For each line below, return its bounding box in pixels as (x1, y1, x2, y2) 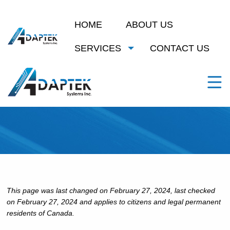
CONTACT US (149, 43, 209, 53)
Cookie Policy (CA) (6, 75, 222, 104)
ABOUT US (125, 20, 173, 30)
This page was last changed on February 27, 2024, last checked (6, 186, 215, 195)
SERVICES (74, 43, 121, 53)
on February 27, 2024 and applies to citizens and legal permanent (6, 198, 221, 206)
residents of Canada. (6, 209, 74, 217)
